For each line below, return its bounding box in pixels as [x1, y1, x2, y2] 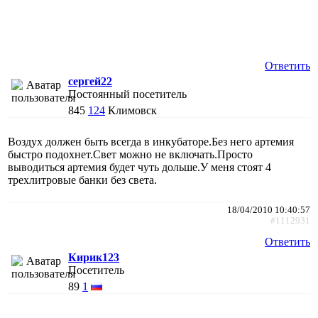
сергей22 [68, 75, 112, 87]
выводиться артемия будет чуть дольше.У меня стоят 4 [8, 160, 271, 173]
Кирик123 [68, 251, 119, 263]
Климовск [108, 104, 157, 116]
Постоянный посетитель [68, 87, 187, 100]
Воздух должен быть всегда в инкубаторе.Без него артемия [8, 135, 294, 148]
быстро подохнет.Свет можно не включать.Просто [8, 148, 253, 160]
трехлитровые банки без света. [8, 173, 157, 186]
